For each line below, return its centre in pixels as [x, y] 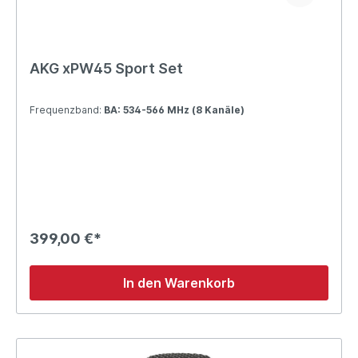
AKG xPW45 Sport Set [106, 68]
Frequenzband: [67, 109]
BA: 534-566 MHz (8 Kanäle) [174, 109]
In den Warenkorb [179, 282]
